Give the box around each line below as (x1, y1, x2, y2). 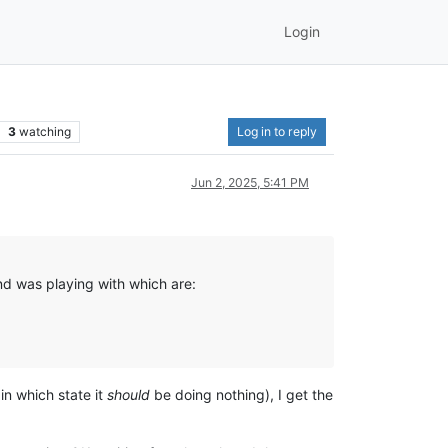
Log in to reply (237, 123, 317, 139)
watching (18, 123, 71, 139)
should (107, 385, 151, 403)
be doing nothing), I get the (150, 385, 334, 403)
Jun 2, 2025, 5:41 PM (191, 174, 309, 190)
